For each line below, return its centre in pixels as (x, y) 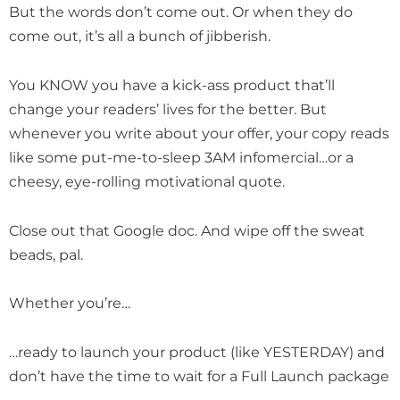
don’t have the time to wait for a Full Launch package (199, 376)
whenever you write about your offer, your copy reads (199, 133)
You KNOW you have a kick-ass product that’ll (172, 84)
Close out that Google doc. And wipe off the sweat (187, 230)
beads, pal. (48, 254)
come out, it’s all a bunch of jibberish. (142, 35)
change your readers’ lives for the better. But (168, 108)
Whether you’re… (70, 303)
